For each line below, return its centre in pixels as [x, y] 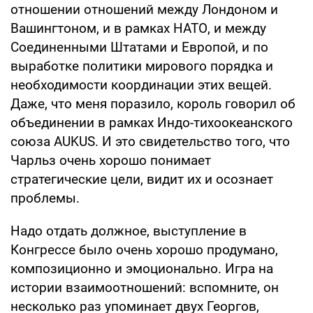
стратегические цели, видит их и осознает [142, 179]
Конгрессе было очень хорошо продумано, [144, 249]
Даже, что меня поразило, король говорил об [153, 103]
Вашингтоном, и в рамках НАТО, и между [138, 28]
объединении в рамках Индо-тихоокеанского [152, 122]
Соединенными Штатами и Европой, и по [139, 47]
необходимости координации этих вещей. [141, 85]
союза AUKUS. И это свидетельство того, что [150, 141]
